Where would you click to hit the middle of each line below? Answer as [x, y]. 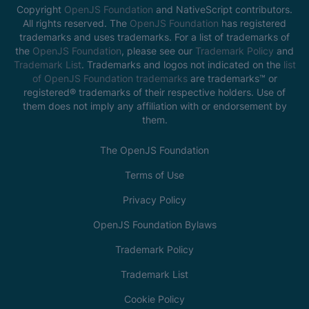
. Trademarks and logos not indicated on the [182, 64]
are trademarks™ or [233, 78]
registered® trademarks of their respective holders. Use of [154, 92]
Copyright [40, 9]
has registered [252, 23]
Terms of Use [154, 175]
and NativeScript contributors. [223, 9]
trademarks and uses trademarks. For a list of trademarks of [154, 37]
